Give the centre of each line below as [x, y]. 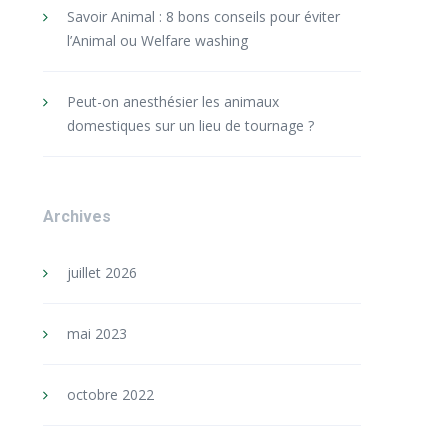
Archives [76, 216]
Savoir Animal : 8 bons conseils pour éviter [203, 16]
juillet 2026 [101, 272]
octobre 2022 [110, 394]
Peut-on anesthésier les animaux [172, 101]
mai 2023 [96, 333]
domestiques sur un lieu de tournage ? [190, 125]
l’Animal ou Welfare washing [157, 40]
